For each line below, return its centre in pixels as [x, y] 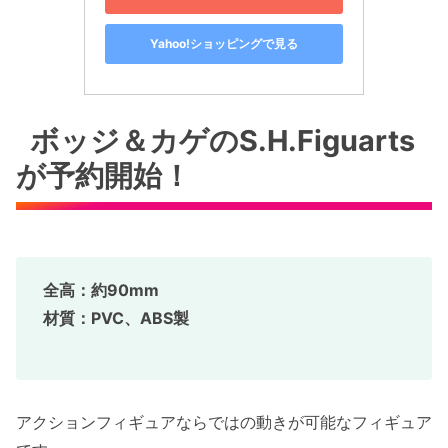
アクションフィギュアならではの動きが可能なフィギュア [224, 422]
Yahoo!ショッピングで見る [224, 44]
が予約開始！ [103, 176]
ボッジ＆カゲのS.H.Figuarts [223, 141]
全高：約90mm [101, 289]
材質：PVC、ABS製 [116, 317]
